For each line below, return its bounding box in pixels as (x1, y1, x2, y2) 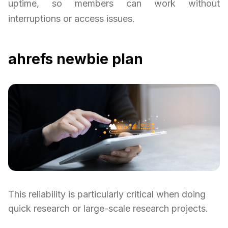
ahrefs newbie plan (8, 50, 143, 68)
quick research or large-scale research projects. (8, 203, 208, 214)
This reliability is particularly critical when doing (8, 188, 206, 199)
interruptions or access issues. (8, 13, 135, 24)
